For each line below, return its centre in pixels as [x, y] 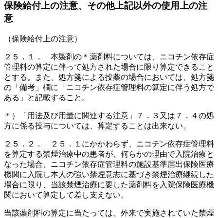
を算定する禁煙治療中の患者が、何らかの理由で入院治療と [109, 154]
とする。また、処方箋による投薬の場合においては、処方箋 [109, 77]
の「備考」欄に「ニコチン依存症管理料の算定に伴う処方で [109, 87]
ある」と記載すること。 [47, 97]
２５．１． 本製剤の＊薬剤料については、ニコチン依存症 [109, 56]
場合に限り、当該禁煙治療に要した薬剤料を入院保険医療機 [109, 184]
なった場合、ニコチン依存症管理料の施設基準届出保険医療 [109, 164]
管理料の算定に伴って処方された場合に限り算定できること [109, 67]
